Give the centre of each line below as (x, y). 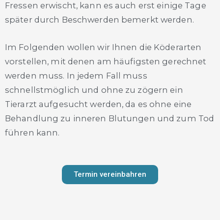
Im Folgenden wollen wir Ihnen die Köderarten (103, 47)
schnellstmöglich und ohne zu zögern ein (94, 90)
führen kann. (32, 132)
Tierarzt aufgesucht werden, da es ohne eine (98, 104)
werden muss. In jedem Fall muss (76, 75)
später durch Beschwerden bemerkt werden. (99, 20)
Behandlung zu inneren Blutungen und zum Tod (110, 118)
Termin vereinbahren (110, 174)
